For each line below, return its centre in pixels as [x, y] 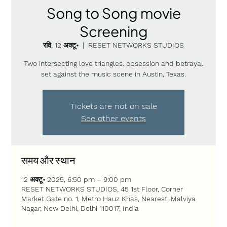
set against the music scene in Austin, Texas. [113, 74]
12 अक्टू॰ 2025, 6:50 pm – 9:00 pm [77, 179]
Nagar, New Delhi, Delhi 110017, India [80, 208]
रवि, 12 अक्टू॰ [61, 45]
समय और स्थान [48, 160]
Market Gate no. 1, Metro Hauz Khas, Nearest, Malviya [109, 198]
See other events [113, 118]
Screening [113, 31]
